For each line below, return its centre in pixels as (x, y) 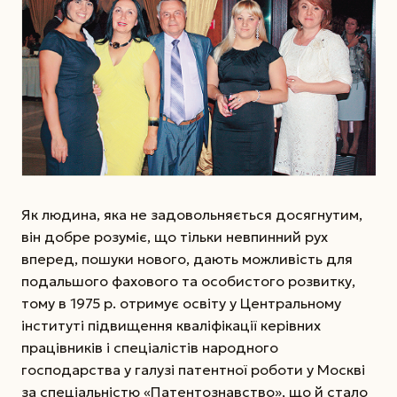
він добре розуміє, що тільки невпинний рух (175, 237)
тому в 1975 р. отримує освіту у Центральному (181, 304)
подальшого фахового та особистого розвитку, (188, 281)
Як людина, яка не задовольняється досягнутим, (192, 215)
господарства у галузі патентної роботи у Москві (193, 370)
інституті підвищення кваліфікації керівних (171, 326)
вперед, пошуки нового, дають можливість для (187, 259)
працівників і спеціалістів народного (150, 348)
